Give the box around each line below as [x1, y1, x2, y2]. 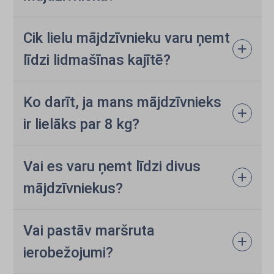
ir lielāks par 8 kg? [23, 116, 139, 133]
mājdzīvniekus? [23, 180, 123, 197]
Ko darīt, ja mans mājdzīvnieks [23, 94, 221, 111]
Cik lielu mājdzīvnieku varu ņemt [23, 29, 230, 46]
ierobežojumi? [23, 244, 113, 261]
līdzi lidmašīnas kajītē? [23, 51, 171, 68]
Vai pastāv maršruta [23, 222, 155, 239]
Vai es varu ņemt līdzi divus [23, 158, 201, 175]
